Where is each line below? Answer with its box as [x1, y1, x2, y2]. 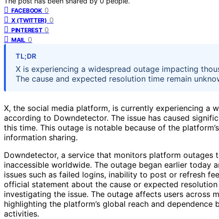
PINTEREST [11, 26, 43, 34]
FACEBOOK [11, 6, 42, 14]
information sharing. [4, 132, 78, 142]
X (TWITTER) [11, 16, 47, 24]
